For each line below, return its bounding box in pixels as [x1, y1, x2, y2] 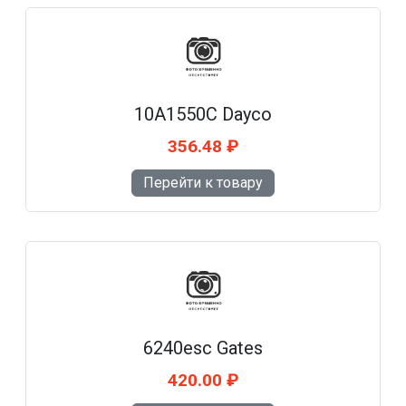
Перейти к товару [143, 174, 263, 192]
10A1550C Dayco [134, 103, 272, 126]
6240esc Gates [143, 337, 263, 360]
